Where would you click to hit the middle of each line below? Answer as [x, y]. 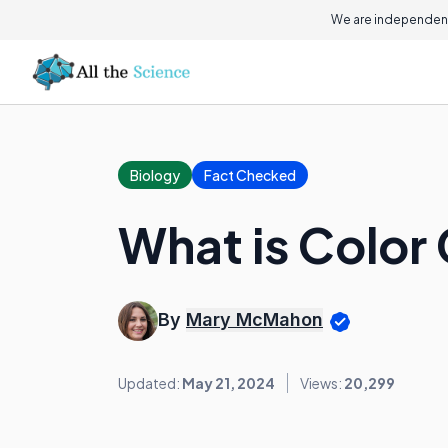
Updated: [150, 383]
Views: [322, 383]
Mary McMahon [254, 320]
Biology [155, 175]
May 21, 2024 [228, 383]
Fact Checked [250, 175]
